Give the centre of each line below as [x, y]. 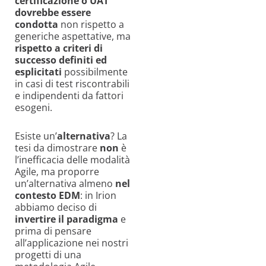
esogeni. [34, 107]
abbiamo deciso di [56, 207]
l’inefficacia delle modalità [72, 159]
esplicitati [38, 72]
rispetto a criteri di [59, 48]
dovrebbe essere [53, 12]
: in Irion [98, 195]
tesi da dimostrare [57, 148]
